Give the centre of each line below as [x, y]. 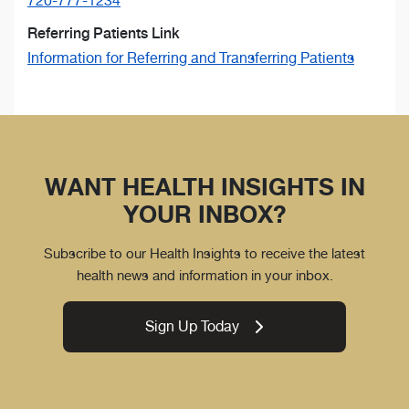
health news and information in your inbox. [204, 276]
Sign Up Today [193, 327]
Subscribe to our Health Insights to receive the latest [204, 254]
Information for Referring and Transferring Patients [191, 58]
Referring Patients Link [104, 34]
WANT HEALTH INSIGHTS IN [204, 187]
